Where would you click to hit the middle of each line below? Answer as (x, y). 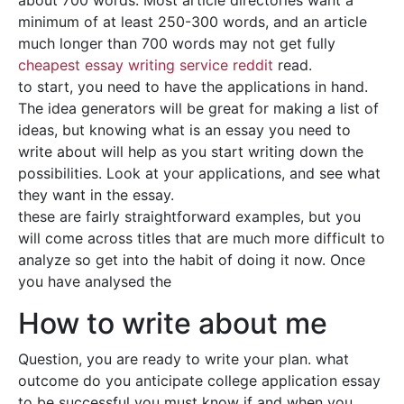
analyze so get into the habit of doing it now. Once (192, 260)
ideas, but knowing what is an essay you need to (184, 130)
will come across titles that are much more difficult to (202, 238)
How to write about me (173, 323)
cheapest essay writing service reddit (146, 65)
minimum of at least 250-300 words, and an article (193, 22)
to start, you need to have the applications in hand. (193, 87)
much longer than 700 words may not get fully (177, 43)
